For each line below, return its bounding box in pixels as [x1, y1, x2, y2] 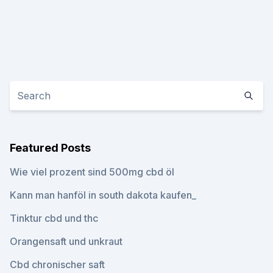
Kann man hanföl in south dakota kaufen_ [10, 189, 196, 201]
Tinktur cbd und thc [10, 212, 98, 224]
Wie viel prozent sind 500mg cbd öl [10, 166, 174, 178]
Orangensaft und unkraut [10, 235, 122, 247]
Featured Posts [10, 141, 91, 154]
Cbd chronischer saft [10, 258, 105, 271]
